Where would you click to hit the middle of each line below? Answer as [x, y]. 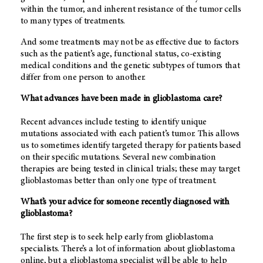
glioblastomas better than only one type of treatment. [119, 181]
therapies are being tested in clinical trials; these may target [130, 169]
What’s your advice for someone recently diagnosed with [125, 202]
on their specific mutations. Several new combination [118, 158]
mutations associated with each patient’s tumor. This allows [130, 134]
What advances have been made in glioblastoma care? [121, 99]
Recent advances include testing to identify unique [114, 122]
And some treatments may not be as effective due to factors [130, 43]
